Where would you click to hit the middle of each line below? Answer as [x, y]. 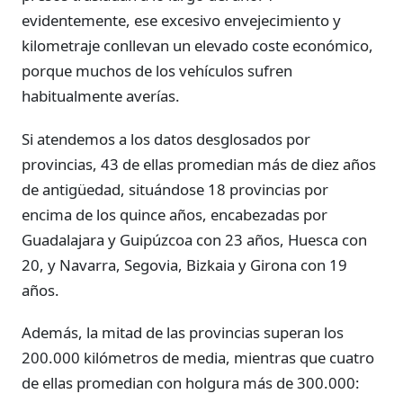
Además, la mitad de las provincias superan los [183, 332]
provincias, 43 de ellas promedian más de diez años [199, 164]
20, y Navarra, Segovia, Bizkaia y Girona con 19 [184, 264]
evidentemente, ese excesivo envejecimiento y [181, 21]
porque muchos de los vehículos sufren [157, 71]
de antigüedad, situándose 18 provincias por [175, 189]
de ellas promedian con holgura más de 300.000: [191, 382]
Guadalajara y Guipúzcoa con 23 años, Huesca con [194, 239]
